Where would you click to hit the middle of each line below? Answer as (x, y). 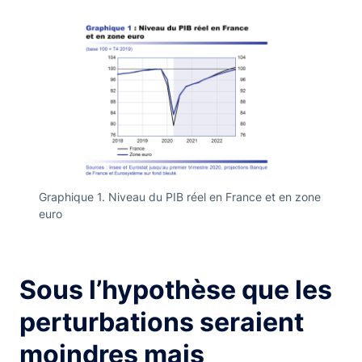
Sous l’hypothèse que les (176, 289)
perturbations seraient (162, 322)
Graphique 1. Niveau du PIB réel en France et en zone (180, 196)
